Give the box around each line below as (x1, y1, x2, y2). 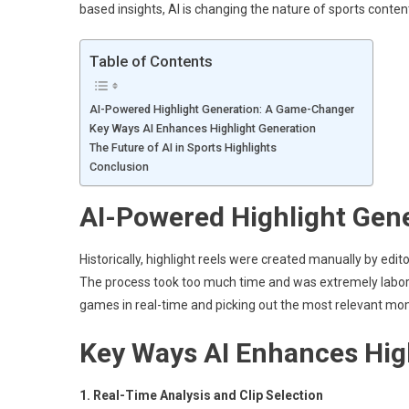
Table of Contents (89, 52, 213, 71)
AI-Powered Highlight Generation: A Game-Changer (89, 102, 354, 117)
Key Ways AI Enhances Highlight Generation (89, 121, 316, 136)
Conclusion (89, 160, 149, 174)
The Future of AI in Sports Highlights (89, 141, 277, 155)
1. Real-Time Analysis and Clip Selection (79, 388, 323, 403)
